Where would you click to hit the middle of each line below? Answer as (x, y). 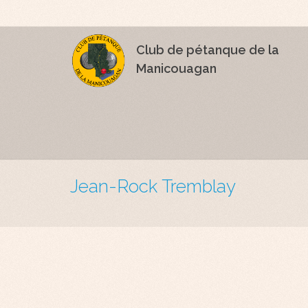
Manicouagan (177, 69)
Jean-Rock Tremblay (153, 186)
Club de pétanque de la (208, 50)
